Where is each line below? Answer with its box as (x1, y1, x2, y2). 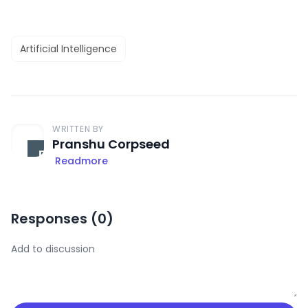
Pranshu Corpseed (52, 135, 170, 153)
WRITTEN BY (52, 122, 104, 135)
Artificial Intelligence (20, 41, 117, 56)
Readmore (55, 153, 108, 168)
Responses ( (11, 208, 98, 228)
